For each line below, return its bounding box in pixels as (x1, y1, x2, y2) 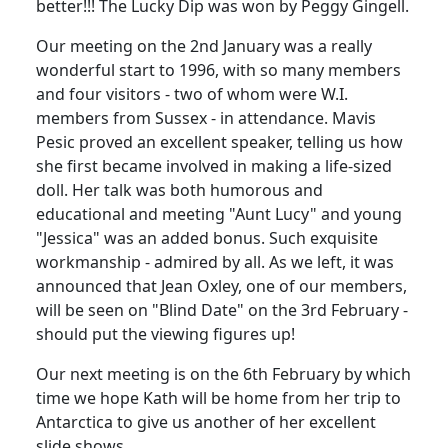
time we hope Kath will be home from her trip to (36, 387, 401, 410)
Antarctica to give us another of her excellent (36, 411, 376, 434)
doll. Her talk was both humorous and (36, 179, 323, 202)
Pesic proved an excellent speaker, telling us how (36, 131, 403, 154)
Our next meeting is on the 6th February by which (36, 363, 411, 386)
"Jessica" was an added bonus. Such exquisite (36, 227, 378, 250)
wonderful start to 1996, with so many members (36, 59, 401, 82)
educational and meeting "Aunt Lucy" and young (36, 203, 402, 226)
